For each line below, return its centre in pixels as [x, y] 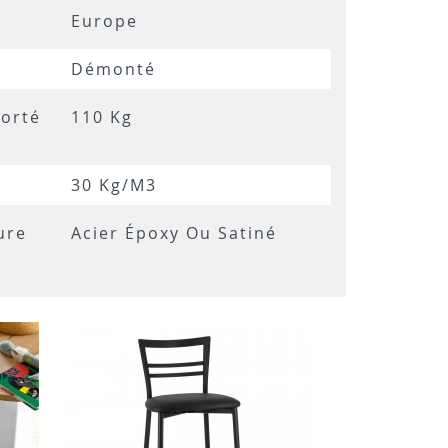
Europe [104, 21]
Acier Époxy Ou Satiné [174, 233]
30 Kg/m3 [114, 185]
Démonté [113, 69]
